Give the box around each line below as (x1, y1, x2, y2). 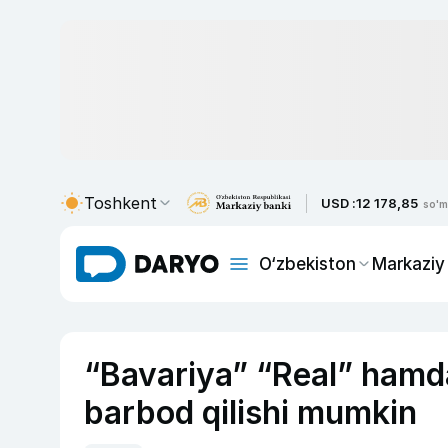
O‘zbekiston (259, 253, 356, 274)
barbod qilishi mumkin (84, 393, 417, 432)
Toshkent (84, 193, 157, 213)
